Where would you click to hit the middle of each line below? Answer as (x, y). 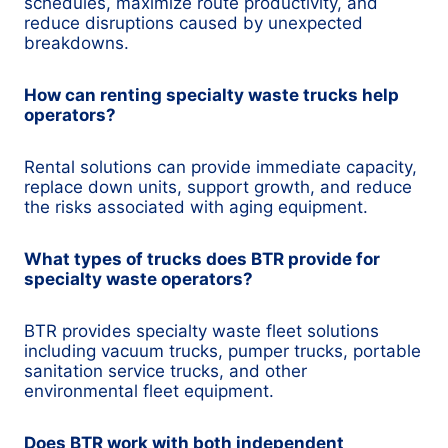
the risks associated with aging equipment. (196, 207)
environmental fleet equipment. (149, 391)
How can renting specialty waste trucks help (211, 95)
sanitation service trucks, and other (165, 371)
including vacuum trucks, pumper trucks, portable (222, 351)
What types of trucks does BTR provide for (202, 259)
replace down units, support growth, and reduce (218, 187)
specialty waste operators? (138, 279)
